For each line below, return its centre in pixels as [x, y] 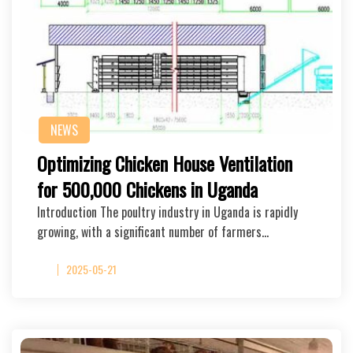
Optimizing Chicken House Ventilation [165, 163]
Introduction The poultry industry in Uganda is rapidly [167, 212]
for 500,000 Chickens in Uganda [147, 189]
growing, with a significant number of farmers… [153, 232]
